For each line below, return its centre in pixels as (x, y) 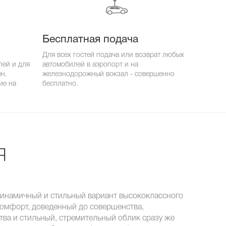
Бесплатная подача (90, 40)
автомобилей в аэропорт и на (90, 65)
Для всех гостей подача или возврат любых (113, 55)
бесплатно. (60, 84)
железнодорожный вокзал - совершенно (108, 74)
